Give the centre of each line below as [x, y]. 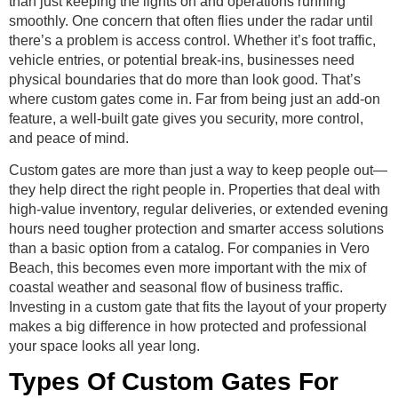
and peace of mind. [69, 138]
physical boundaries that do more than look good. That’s [185, 79]
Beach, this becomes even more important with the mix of [187, 268]
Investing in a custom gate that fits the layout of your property [198, 307]
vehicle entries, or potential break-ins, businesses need [182, 60]
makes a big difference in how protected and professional [188, 327]
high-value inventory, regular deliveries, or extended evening [199, 210]
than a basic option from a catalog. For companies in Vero [189, 249]
